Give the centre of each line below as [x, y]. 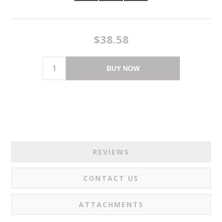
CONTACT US [111, 178]
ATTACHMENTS [111, 204]
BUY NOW [123, 68]
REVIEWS [111, 152]
